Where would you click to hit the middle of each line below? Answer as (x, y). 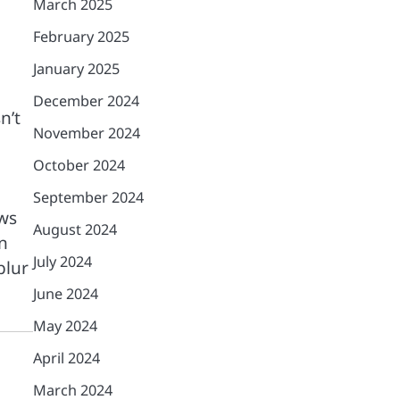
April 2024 (66, 358)
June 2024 (65, 294)
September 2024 (88, 197)
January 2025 (76, 69)
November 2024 (86, 133)
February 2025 (81, 37)
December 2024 (86, 101)
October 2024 (79, 165)
